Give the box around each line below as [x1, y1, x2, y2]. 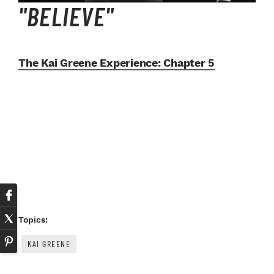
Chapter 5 [160, 56, 215, 69]
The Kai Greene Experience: [18, 56, 161, 69]
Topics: [18, 214, 48, 224]
